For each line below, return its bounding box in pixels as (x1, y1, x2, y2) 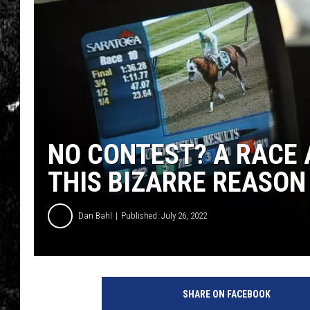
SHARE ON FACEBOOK (182, 288, 271, 300)
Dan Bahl (78, 210, 112, 221)
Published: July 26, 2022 (121, 210, 207, 221)
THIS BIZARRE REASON (48, 165, 306, 199)
